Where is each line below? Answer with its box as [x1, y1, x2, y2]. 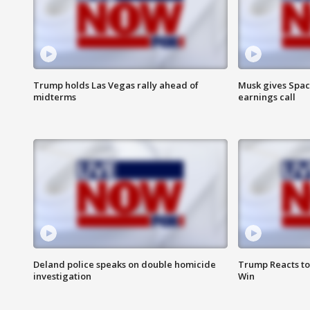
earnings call [237, 91, 295, 104]
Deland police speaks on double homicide [33, 258, 216, 271]
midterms [33, 91, 76, 104]
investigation [33, 270, 91, 283]
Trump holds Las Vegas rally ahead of [33, 79, 199, 92]
